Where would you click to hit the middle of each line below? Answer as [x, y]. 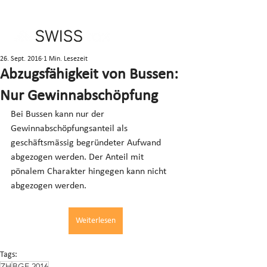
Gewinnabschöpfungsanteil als [70, 129]
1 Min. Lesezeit [66, 59]
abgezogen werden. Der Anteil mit [78, 157]
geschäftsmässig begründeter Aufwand [87, 143]
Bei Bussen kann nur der [59, 114]
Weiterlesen [95, 221]
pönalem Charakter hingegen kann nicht [90, 172]
